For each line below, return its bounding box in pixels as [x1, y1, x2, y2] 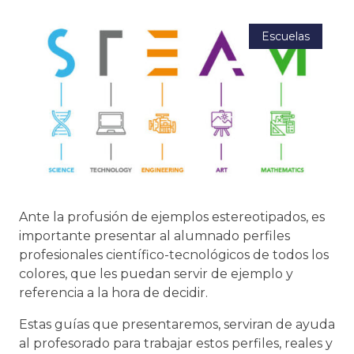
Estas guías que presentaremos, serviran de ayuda [19, 317, 335, 332]
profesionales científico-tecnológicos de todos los [19, 247, 329, 262]
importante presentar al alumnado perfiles [19, 228, 290, 243]
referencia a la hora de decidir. [19, 285, 208, 300]
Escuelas [262, 29, 310, 43]
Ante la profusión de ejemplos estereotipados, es [19, 209, 325, 224]
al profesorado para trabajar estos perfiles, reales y [19, 336, 333, 351]
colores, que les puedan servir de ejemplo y [19, 266, 293, 281]
